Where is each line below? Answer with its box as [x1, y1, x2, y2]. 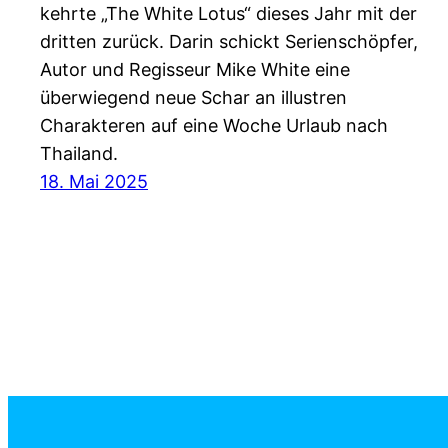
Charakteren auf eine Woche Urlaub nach [40, 114, 388, 136]
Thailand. [40, 142, 118, 164]
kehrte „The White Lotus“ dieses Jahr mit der [40, 2, 417, 24]
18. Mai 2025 [40, 170, 148, 192]
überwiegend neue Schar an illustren [40, 86, 347, 108]
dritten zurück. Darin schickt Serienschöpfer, [40, 30, 418, 52]
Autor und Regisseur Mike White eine [40, 58, 350, 80]
